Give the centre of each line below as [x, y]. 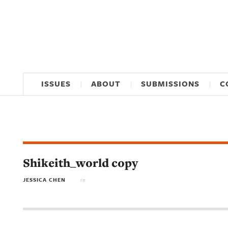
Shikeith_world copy [80, 163]
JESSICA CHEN [44, 180]
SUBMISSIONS [170, 84]
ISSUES [56, 84]
